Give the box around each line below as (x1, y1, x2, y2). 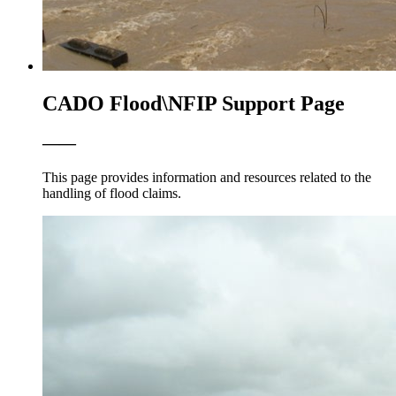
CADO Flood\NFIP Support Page (42, 91, 345, 115)
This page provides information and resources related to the (42, 169, 371, 185)
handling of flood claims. (42, 185, 181, 201)
